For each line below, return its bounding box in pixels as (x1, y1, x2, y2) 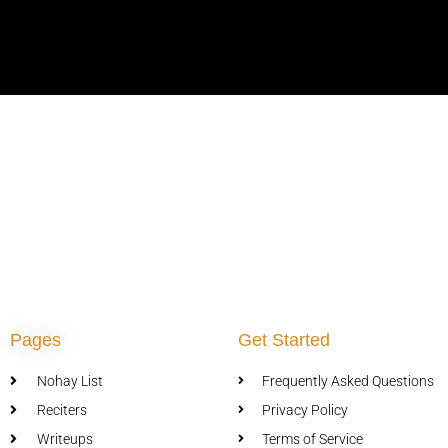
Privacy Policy (262, 402, 348, 419)
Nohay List (36, 373, 103, 390)
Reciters (36, 402, 87, 419)
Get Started (238, 330, 330, 351)
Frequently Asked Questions (262, 373, 434, 390)
